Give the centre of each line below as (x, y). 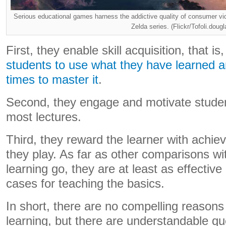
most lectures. (44, 117)
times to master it (52, 80)
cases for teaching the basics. (85, 184)
